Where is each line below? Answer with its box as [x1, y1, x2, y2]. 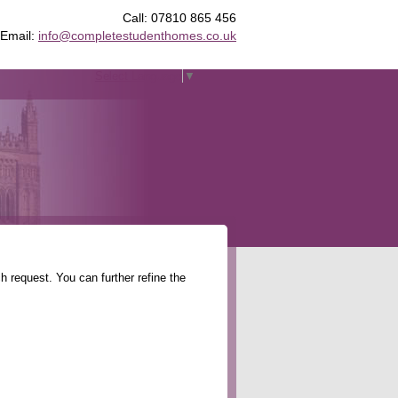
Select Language [95, 69, 181, 84]
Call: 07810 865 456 [123, 11, 236, 25]
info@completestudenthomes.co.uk [38, 28, 236, 43]
